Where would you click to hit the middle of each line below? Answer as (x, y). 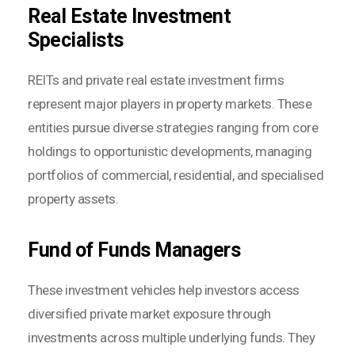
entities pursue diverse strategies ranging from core (173, 127)
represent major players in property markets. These (170, 103)
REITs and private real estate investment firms (156, 80)
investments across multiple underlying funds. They (171, 337)
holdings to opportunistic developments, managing (170, 151)
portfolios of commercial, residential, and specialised (176, 175)
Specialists (76, 40)
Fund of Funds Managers (134, 250)
